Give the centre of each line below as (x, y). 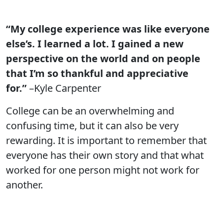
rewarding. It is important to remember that (106, 140)
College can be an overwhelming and (90, 111)
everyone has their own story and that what (105, 155)
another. (24, 185)
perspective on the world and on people (103, 58)
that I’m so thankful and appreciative (97, 73)
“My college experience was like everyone (108, 29)
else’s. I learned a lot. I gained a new (95, 44)
